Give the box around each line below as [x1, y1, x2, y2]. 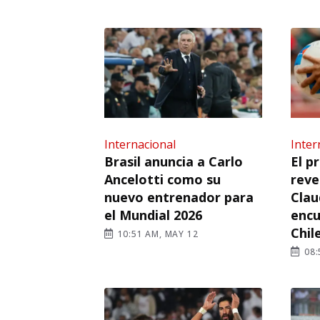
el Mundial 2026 [104, 206, 202, 224]
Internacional [104, 136, 176, 152]
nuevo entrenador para [104, 188, 254, 206]
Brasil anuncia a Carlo [104, 152, 243, 170]
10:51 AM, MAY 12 [114, 227, 199, 240]
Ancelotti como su [104, 170, 221, 188]
